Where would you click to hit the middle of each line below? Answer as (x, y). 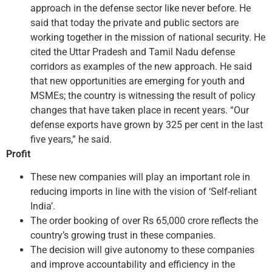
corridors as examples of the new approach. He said (141, 66)
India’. (43, 206)
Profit (18, 154)
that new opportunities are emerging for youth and (138, 81)
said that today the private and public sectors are (134, 22)
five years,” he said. (71, 139)
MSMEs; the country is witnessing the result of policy (143, 95)
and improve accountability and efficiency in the (133, 265)
